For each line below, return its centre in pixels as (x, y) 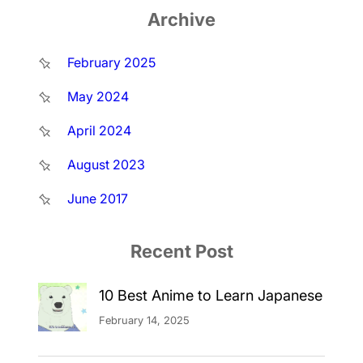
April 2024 (99, 130)
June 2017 (97, 198)
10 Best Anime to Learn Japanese (210, 295)
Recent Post (181, 251)
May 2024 (98, 96)
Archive (181, 19)
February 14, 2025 (144, 320)
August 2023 (106, 164)
